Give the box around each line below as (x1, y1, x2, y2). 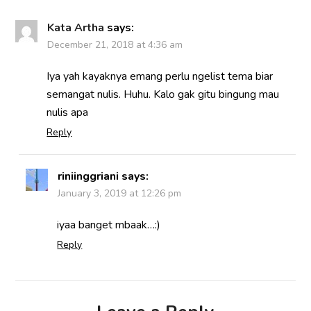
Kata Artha (47, 20, 105, 36)
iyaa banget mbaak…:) (57, 217, 161, 233)
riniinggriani (58, 169, 119, 185)
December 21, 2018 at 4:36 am (47, 38, 183, 52)
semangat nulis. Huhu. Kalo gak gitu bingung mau (47, 87, 280, 103)
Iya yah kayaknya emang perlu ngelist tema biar (47, 69, 274, 85)
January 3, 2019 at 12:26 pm (58, 187, 182, 201)
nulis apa (47, 105, 89, 121)
